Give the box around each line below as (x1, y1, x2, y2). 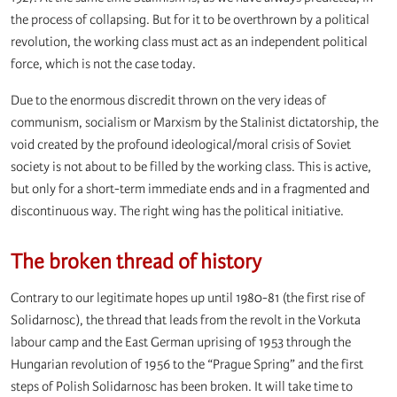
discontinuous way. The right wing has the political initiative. (11, 203, 344, 220)
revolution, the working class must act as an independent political (11, 34, 368, 51)
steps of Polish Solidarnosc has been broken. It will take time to (11, 378, 353, 395)
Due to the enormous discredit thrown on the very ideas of (11, 92, 326, 109)
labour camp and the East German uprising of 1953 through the (11, 334, 351, 351)
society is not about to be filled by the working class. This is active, (11, 159, 371, 175)
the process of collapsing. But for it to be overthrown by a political (11, 12, 370, 28)
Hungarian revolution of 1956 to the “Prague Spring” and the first (11, 356, 363, 373)
